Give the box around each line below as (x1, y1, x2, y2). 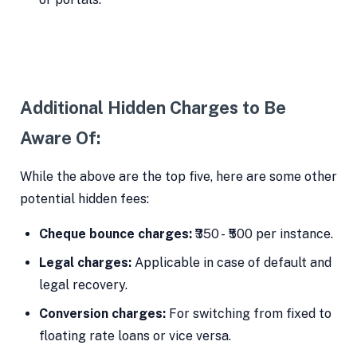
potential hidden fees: (19, 191, 149, 207)
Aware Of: (19, 127, 100, 149)
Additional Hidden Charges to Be (19, 97, 286, 119)
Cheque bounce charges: (38, 226, 192, 242)
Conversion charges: (38, 306, 166, 322)
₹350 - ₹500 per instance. (191, 226, 333, 242)
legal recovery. (38, 277, 127, 293)
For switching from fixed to (165, 306, 331, 322)
